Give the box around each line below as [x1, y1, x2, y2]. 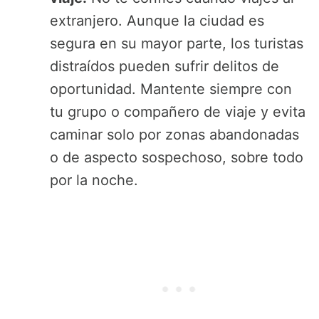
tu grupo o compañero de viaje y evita [50, 103, 305, 121]
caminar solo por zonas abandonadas [50, 126, 299, 144]
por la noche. [50, 172, 138, 189]
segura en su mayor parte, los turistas [50, 35, 303, 53]
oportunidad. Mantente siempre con [50, 80, 292, 98]
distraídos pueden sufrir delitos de [50, 58, 279, 75]
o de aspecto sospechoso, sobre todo [50, 149, 303, 167]
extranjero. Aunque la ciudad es [50, 12, 264, 30]
